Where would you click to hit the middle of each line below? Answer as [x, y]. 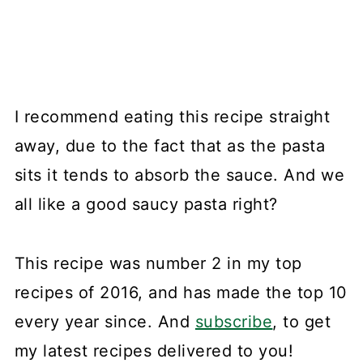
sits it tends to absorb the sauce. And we [179, 175]
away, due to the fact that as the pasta [170, 145]
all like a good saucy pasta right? [146, 204]
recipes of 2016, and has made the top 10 [181, 292]
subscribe [234, 321]
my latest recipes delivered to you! [154, 350]
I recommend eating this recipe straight [172, 116]
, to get [302, 321]
